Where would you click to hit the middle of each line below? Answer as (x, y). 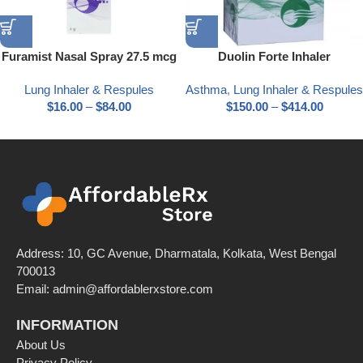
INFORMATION (67, 325)
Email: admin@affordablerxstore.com (115, 288)
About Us (41, 344)
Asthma (206, 89)
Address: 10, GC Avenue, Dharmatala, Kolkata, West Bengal (176, 253)
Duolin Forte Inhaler (274, 56)
